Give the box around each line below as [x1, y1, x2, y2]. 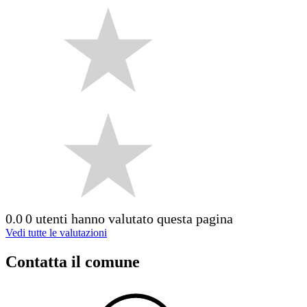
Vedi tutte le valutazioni [5, 226, 107, 238]
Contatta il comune [5, 252, 140, 271]
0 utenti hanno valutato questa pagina [25, 210, 233, 226]
